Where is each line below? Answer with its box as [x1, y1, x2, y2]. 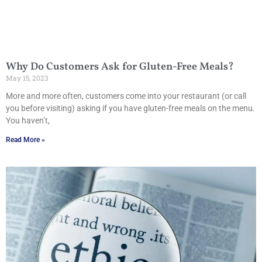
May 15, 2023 [6, 73, 48, 82]
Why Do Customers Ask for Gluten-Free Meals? [6, 59, 236, 74]
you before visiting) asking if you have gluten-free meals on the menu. [6, 103, 255, 113]
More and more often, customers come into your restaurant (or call [6, 91, 246, 101]
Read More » [6, 135, 45, 144]
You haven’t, [6, 115, 50, 125]
